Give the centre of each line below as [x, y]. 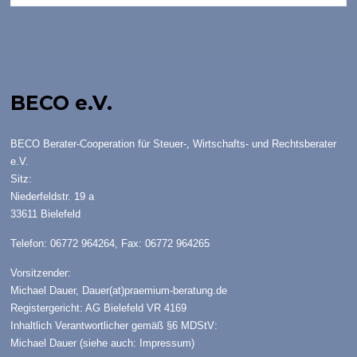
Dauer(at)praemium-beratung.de [155, 291]
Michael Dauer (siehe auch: [75, 343]
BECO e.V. [62, 103]
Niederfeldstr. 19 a [53, 197]
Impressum [166, 343]
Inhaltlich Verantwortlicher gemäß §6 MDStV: [114, 326]
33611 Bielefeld [46, 214]
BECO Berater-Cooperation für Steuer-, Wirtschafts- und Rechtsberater [174, 144]
